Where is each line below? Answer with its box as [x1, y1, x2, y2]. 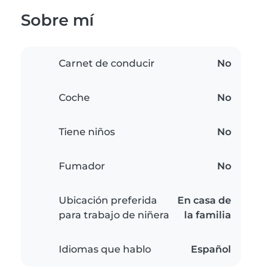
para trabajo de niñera [59, 209, 169, 221]
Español [191, 243, 231, 256]
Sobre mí [21, 10, 94, 30]
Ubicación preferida [59, 194, 157, 207]
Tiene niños [59, 126, 115, 138]
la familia [184, 209, 231, 221]
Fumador [59, 160, 105, 172]
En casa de [177, 194, 231, 207]
